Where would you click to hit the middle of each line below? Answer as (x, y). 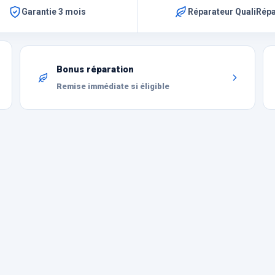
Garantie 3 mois (53, 12)
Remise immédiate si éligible (113, 86)
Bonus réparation (95, 69)
